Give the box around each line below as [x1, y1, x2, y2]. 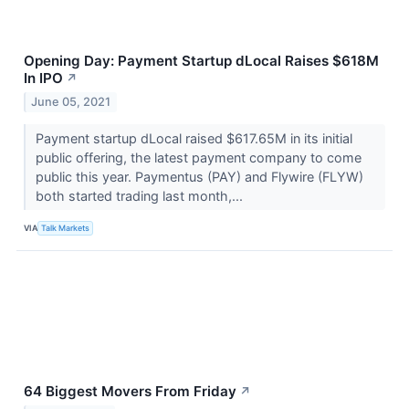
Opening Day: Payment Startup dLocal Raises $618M [24, 51, 379, 69]
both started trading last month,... [35, 187, 246, 204]
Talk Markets [41, 223, 90, 234]
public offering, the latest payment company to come [35, 149, 362, 165]
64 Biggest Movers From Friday [24, 382, 236, 400]
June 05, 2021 [31, 94, 111, 109]
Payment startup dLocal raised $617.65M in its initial [35, 130, 352, 146]
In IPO [24, 68, 63, 87]
